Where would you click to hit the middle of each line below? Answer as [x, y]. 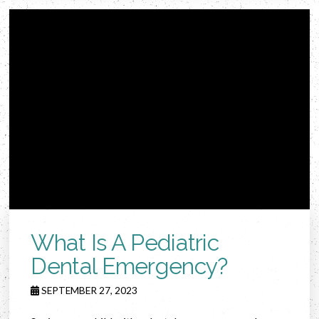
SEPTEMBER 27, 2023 [89, 290]
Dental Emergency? [129, 266]
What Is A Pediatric [125, 242]
